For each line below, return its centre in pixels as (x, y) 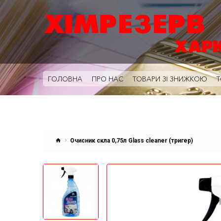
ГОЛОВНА (65, 79)
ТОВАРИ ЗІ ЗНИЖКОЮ (170, 79)
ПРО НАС (108, 79)
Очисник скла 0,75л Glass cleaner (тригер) (131, 141)
